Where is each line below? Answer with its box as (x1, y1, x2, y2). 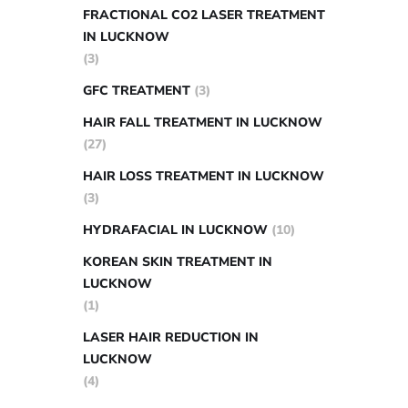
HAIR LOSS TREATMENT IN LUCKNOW (83, 168, 324, 185)
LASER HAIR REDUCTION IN (83, 329, 259, 346)
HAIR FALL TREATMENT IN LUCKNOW (83, 114, 322, 131)
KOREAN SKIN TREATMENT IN (83, 253, 272, 270)
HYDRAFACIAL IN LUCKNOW (83, 221, 268, 239)
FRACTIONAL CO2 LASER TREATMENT (83, 6, 325, 24)
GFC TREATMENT (83, 82, 190, 99)
